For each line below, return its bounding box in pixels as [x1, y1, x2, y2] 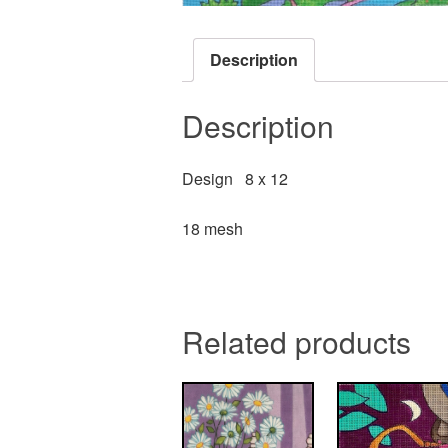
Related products [182, 319, 411, 363]
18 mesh [182, 216, 243, 240]
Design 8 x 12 [182, 166, 288, 190]
